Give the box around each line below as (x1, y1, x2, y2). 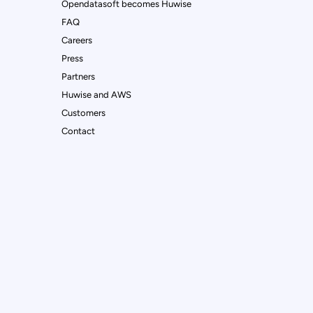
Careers (61, 34, 92, 45)
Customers (61, 107, 105, 118)
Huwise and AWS (61, 89, 131, 100)
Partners (61, 71, 95, 82)
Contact (61, 125, 95, 136)
